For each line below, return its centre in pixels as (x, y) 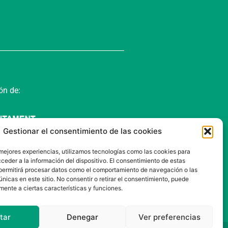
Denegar (82, 217)
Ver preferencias (169, 217)
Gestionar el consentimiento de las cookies (82, 131)
